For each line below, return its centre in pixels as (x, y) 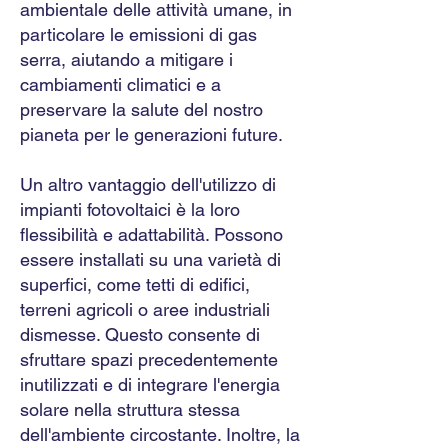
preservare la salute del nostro (141, 109)
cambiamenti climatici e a (120, 84)
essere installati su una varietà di (150, 259)
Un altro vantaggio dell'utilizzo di (148, 184)
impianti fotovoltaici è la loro (130, 209)
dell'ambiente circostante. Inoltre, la (160, 434)
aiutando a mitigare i (152, 59)
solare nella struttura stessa (130, 409)
